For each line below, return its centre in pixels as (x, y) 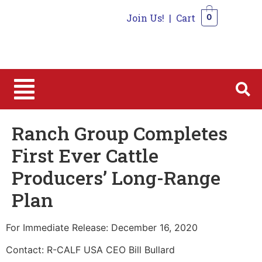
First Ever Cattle (85, 155)
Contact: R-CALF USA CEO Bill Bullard (90, 250)
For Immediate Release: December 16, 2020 (102, 227)
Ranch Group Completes (120, 133)
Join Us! (145, 18)
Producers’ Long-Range (116, 177)
